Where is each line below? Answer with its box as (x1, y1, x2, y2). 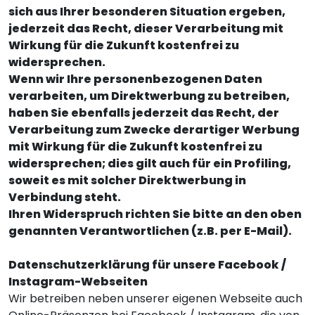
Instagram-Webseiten (8, 274, 148, 290)
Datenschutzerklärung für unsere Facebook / (8, 257, 286, 273)
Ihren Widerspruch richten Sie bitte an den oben (8, 206, 302, 222)
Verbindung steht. (8, 189, 121, 205)
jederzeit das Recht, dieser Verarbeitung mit (8, 20, 283, 37)
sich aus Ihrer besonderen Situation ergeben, (8, 4, 285, 20)
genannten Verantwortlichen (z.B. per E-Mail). (8, 223, 292, 239)
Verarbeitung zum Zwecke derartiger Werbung (8, 122, 300, 138)
